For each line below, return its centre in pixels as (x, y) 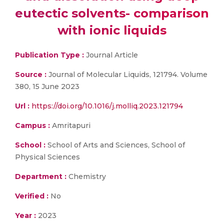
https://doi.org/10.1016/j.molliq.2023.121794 (107, 106)
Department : (41, 176)
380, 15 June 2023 (47, 86)
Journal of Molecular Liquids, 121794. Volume (127, 74)
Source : (31, 74)
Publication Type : (49, 55)
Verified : (32, 196)
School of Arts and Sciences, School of (115, 145)
